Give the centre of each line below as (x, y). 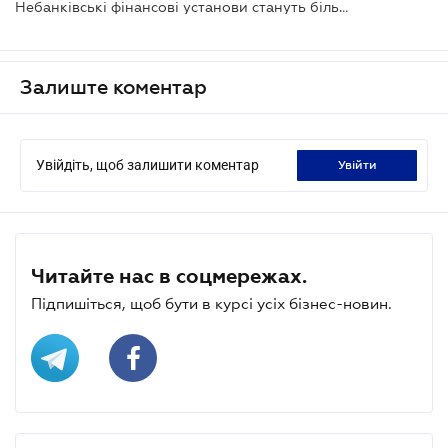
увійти (360, 164)
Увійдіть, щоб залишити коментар (147, 164)
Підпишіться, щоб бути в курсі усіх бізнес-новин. (211, 303)
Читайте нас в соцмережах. (169, 275)
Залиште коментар (113, 86)
